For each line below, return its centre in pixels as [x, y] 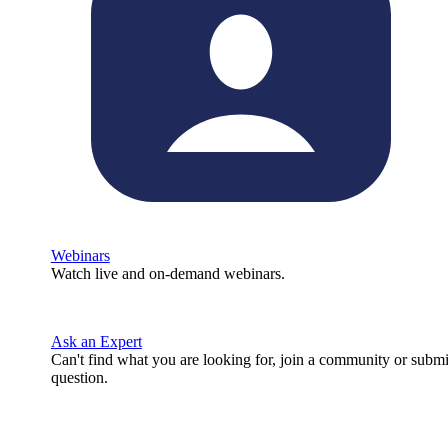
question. [79, 377]
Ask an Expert [96, 341]
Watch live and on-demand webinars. [167, 273]
